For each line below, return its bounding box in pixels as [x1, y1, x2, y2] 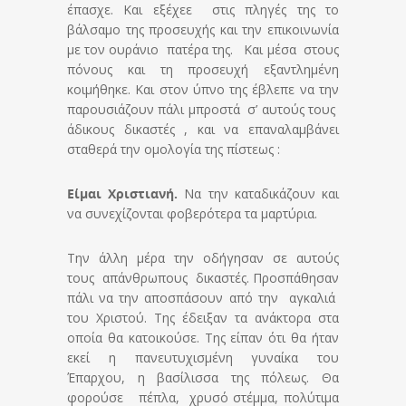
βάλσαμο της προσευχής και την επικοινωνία [67, 21, 339, 39]
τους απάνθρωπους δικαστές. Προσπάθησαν [67, 269, 339, 287]
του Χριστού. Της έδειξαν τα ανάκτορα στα [67, 309, 339, 327]
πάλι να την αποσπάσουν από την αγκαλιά [67, 289, 339, 307]
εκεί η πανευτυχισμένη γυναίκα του [67, 349, 339, 367]
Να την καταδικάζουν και [178, 185, 340, 203]
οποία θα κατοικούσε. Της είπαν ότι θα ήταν [67, 329, 339, 347]
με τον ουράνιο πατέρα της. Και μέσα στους [67, 41, 339, 59]
